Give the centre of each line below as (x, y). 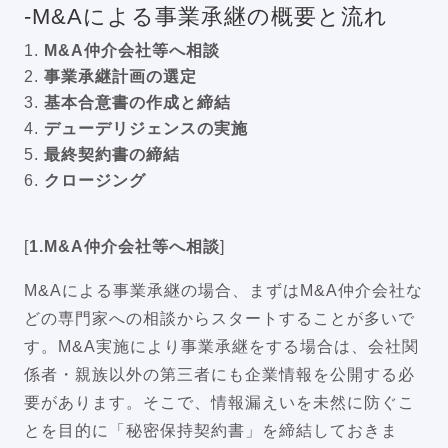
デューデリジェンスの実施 (146, 128)
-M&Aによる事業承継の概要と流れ (206, 16)
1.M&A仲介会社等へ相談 (124, 246)
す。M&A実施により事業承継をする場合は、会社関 (221, 346)
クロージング (95, 180)
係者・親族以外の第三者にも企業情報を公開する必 (219, 374)
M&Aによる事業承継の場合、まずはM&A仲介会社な (223, 290)
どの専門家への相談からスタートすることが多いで (219, 318)
